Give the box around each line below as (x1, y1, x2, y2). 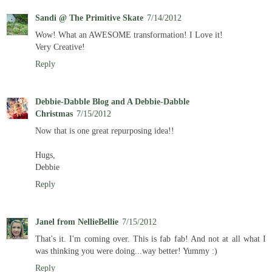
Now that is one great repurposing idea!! (35, 125, 174, 135)
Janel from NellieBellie (35, 216, 118, 226)
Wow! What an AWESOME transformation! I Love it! (35, 29, 223, 39)
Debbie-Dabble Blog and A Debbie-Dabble (35, 96, 189, 106)
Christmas (35, 108, 73, 118)
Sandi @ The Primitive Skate (35, 12, 143, 22)
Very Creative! (35, 41, 85, 52)
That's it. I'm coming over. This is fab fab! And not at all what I (35, 233, 266, 243)
